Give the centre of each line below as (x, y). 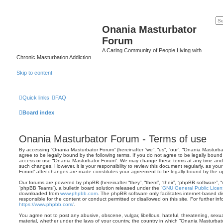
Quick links (36, 98)
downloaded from (40, 193)
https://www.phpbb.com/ (46, 204)
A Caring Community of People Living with (152, 50)
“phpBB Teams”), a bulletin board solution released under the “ (91, 188)
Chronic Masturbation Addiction (54, 57)
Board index (38, 112)
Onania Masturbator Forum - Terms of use (113, 139)
